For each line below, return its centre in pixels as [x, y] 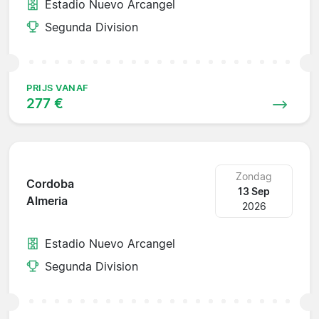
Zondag [254, 176]
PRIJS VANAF [58, 88]
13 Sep [254, 191]
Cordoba [50, 184]
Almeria [47, 201]
